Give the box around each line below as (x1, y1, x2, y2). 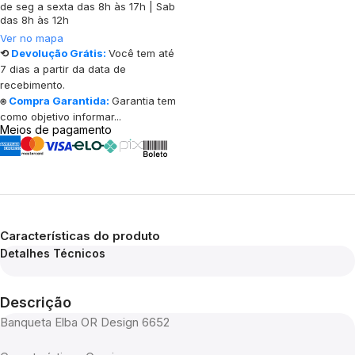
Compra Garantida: (9, 94, 109, 107)
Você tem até (109, 46, 174, 59)
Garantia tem (112, 94, 176, 107)
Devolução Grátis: (11, 46, 106, 59)
